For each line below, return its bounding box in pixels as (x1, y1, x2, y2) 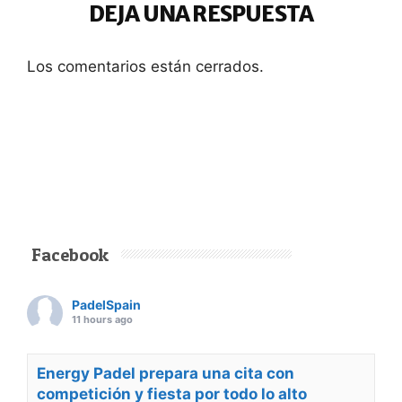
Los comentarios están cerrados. (27, 57, 264, 75)
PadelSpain (72, 296, 141, 312)
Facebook (31, 243, 109, 266)
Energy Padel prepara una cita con (37, 363, 294, 382)
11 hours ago (72, 312, 133, 326)
